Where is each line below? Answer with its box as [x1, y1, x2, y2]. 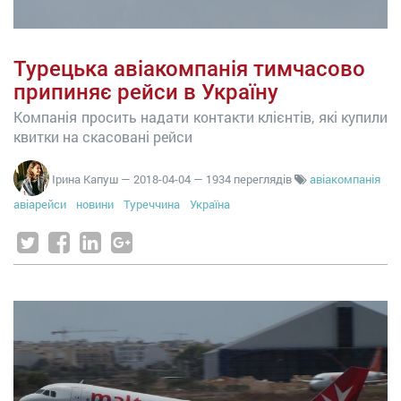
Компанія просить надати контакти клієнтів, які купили [13, 107, 388, 126]
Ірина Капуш [52, 170, 118, 187]
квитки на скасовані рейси [13, 127, 192, 146]
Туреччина [124, 196, 183, 212]
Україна [190, 196, 230, 212]
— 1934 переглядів [193, 170, 294, 187]
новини [76, 196, 114, 212]
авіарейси [13, 196, 66, 212]
